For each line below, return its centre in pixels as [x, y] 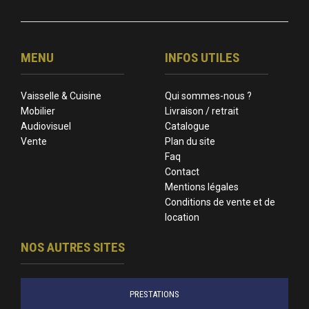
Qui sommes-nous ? [208, 96]
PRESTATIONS [154, 294]
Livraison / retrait [202, 111]
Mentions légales [202, 187]
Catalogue [187, 126]
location [182, 217]
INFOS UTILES [202, 58]
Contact [182, 172]
